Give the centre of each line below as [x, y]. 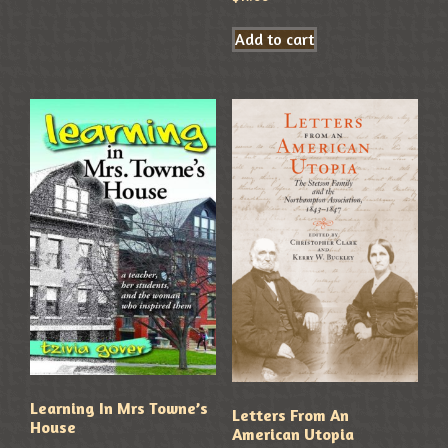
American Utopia [292, 433]
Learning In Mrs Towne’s [119, 407]
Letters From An [290, 414]
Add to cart [274, 38]
